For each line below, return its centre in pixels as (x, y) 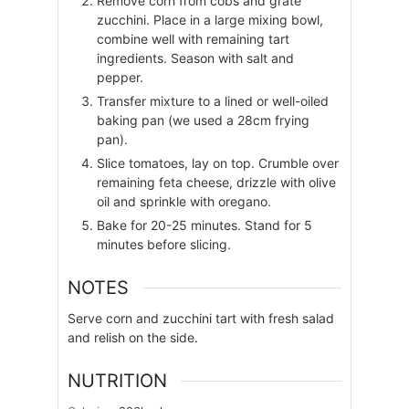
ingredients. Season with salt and (195, 58)
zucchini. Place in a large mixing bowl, (210, 20)
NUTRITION (117, 381)
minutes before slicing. (163, 245)
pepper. (120, 78)
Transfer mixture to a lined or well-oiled (212, 101)
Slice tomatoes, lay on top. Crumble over (217, 163)
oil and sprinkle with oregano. (184, 202)
